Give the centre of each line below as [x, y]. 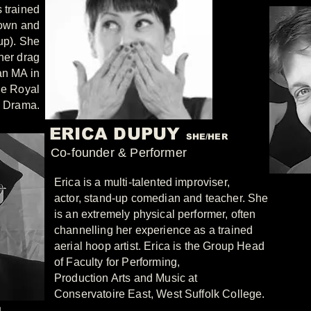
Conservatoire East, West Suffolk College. [161, 294]
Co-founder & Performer [119, 153]
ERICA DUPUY [118, 134]
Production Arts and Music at [126, 278]
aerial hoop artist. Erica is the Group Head [159, 246]
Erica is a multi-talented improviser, [144, 182]
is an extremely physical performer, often [155, 214]
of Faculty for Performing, [119, 262]
